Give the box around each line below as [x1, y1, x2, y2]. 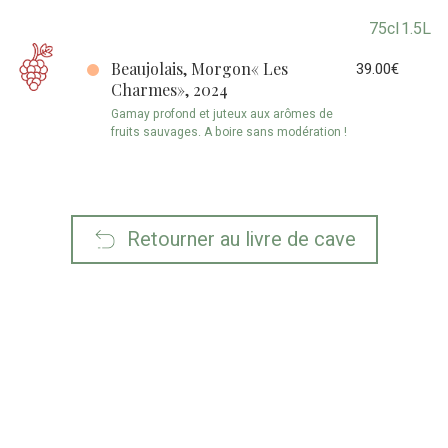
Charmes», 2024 [111, 79, 228, 100]
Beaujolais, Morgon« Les [111, 58, 288, 79]
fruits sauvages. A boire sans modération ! [111, 123, 347, 141]
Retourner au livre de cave [116, 225, 356, 254]
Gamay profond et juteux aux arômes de [111, 105, 333, 123]
